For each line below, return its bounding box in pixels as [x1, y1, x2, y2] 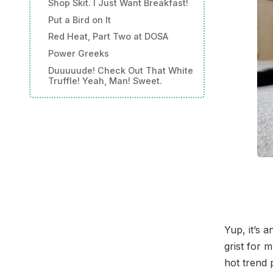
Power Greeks [48, 48, 109, 59]
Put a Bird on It [48, 14, 111, 25]
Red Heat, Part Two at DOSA [48, 31, 168, 42]
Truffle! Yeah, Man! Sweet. [48, 75, 162, 86]
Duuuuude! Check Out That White [48, 65, 193, 76]
